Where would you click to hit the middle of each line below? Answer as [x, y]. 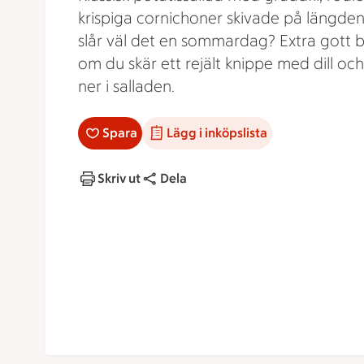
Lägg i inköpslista [217, 133]
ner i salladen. [126, 86]
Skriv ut [119, 178]
